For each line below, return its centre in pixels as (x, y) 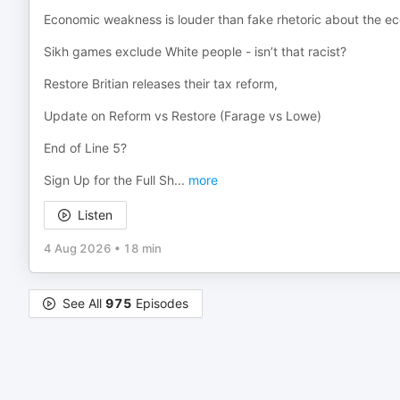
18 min (142, 248)
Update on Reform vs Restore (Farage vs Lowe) (183, 116)
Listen (95, 215)
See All (84, 303)
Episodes (160, 303)
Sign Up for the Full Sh (109, 180)
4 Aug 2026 (78, 248)
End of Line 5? (85, 148)
